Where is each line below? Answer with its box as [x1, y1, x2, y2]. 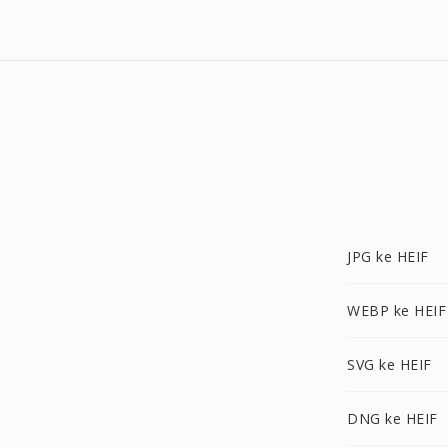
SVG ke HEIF [347, 355, 432, 374]
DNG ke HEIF [347, 409, 438, 428]
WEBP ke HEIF [347, 301, 446, 320]
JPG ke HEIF [347, 247, 429, 266]
